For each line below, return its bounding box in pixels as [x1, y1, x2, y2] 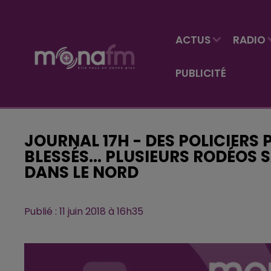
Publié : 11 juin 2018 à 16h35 [24, 204, 143, 218]
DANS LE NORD [24, 162, 139, 183]
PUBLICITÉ [175, 65, 226, 80]
